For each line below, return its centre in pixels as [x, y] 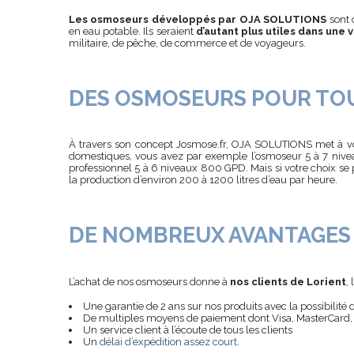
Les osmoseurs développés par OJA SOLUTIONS [198, 19]
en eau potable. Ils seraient [132, 31]
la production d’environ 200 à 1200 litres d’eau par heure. [203, 180]
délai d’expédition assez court [168, 342]
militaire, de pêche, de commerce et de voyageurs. [187, 43]
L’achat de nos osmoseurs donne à [149, 282]
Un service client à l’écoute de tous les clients [188, 330]
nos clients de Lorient [288, 282]
